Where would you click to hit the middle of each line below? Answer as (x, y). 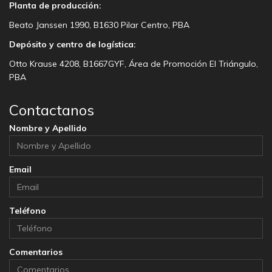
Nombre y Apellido (48, 128)
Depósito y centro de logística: (73, 44)
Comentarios (36, 252)
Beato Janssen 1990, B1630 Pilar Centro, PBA (99, 25)
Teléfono (28, 210)
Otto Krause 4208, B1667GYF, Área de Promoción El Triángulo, (134, 63)
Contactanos (52, 110)
